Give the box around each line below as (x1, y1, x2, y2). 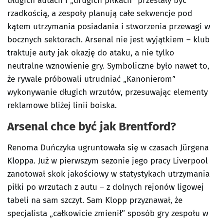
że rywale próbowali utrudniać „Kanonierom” (7, 73, 176, 84)
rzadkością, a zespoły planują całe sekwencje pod (7, 8, 192, 18)
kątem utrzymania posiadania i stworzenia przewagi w (7, 21, 210, 32)
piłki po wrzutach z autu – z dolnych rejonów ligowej (7, 182, 204, 192)
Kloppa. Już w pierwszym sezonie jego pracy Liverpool (7, 155, 208, 166)
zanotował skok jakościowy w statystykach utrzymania (7, 168, 210, 179)
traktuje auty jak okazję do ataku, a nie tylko (7, 47, 174, 58)
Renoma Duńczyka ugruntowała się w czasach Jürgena (7, 142, 209, 153)
